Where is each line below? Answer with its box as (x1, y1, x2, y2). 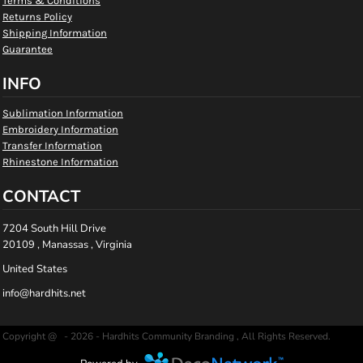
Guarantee (2, 43, 53, 55)
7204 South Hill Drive (2, 221, 106, 236)
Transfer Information (2, 139, 102, 152)
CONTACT (2, 186, 80, 207)
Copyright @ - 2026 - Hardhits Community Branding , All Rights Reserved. (2, 330, 331, 343)
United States (2, 262, 67, 276)
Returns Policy (2, 11, 72, 23)
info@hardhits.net (2, 286, 86, 301)
